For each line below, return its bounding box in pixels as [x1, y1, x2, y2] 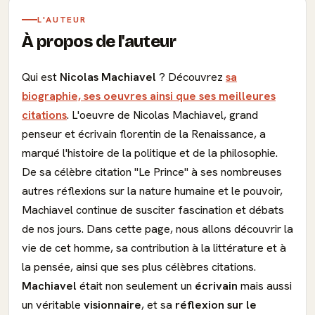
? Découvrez [156, 70, 226, 84]
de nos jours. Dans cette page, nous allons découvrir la [22, 221, 293, 236]
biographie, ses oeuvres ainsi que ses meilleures [22, 89, 276, 103]
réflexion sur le [175, 297, 257, 312]
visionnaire [84, 297, 141, 312]
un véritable [22, 297, 84, 312]
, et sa [141, 297, 175, 312]
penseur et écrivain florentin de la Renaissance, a [22, 127, 266, 141]
